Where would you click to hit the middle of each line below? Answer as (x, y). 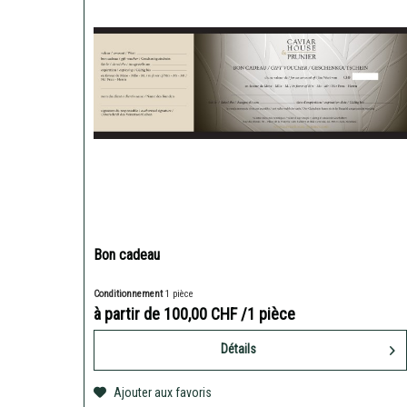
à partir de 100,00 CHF (168, 314)
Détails (239, 349)
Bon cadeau (127, 255)
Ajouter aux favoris (163, 393)
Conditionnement (130, 294)
